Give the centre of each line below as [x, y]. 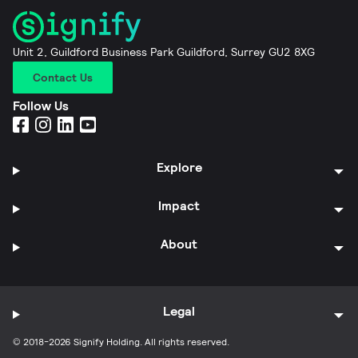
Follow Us [41, 105]
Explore [179, 167]
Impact [179, 205]
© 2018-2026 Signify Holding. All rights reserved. [121, 341]
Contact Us [63, 77]
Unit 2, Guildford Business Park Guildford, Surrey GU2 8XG [164, 52]
